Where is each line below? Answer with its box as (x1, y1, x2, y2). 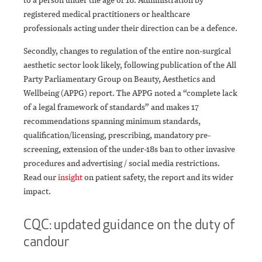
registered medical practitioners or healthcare (23, 8, 190, 20)
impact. (23, 185, 51, 197)
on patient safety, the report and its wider (82, 171, 233, 183)
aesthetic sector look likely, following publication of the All (23, 59, 236, 71)
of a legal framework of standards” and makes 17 (23, 101, 199, 113)
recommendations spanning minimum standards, (23, 115, 201, 127)
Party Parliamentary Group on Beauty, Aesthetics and (23, 73, 215, 85)
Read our (23, 171, 58, 183)
